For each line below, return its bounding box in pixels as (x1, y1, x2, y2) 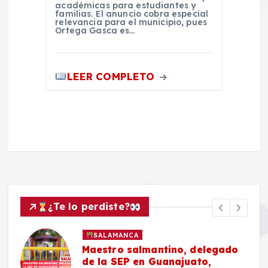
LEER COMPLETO (66, 69, 158, 83)
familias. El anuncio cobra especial (55, 8, 209, 19)
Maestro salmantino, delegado (81, 243, 239, 255)
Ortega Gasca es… (55, 25, 135, 36)
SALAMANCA (93, 230, 139, 239)
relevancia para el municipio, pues (55, 16, 208, 28)
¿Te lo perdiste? (48, 200, 130, 213)
